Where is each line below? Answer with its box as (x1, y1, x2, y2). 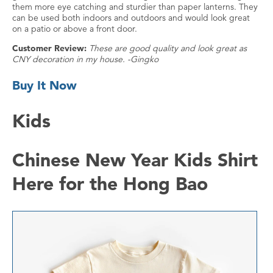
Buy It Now (12, 78, 77, 93)
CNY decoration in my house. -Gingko (12, 54, 158, 65)
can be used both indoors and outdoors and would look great (12, 12, 250, 24)
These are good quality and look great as (89, 43, 247, 54)
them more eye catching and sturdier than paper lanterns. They (12, 1, 258, 13)
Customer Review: (12, 43, 89, 54)
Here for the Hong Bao (12, 172, 208, 196)
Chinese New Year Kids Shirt (12, 148, 258, 172)
